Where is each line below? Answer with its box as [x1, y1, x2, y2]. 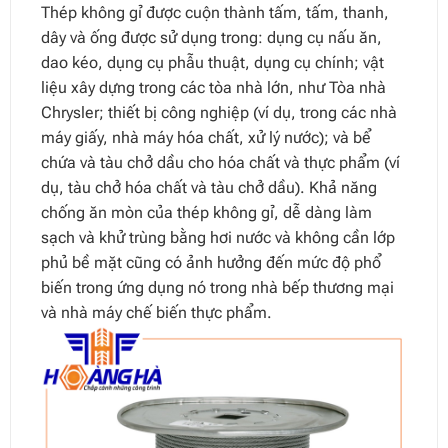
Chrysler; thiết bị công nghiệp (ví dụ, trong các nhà [40, 103, 397, 123]
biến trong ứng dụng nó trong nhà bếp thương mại [40, 278, 394, 298]
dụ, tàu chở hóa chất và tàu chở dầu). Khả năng [40, 178, 377, 198]
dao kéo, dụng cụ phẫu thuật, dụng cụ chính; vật [40, 53, 384, 73]
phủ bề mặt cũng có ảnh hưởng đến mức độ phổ [40, 253, 381, 273]
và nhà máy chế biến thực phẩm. [40, 303, 272, 323]
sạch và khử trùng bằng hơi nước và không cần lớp [40, 228, 395, 248]
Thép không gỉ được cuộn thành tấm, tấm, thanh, [40, 3, 389, 23]
